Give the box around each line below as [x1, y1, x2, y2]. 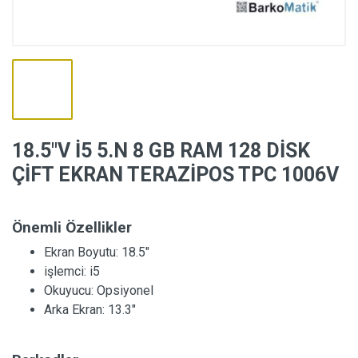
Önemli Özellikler [12, 217, 132, 237]
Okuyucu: [44, 282, 97, 298]
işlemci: [44, 263, 89, 279]
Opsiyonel [97, 282, 153, 298]
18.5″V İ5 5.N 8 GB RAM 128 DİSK [12, 138, 310, 162]
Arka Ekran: [44, 301, 108, 317]
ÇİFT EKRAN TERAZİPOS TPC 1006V [12, 162, 339, 186]
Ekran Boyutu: [44, 244, 121, 260]
